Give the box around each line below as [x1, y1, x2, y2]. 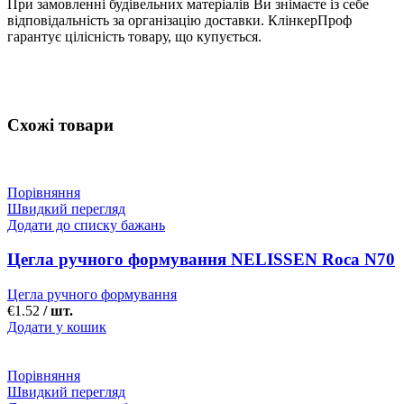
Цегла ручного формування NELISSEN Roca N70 [7, 250, 395, 270]
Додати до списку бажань [7, 216, 165, 233]
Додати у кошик [7, 319, 106, 335]
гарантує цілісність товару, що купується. [7, 28, 262, 44]
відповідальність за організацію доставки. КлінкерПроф [7, 12, 352, 28]
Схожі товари [7, 115, 114, 134]
